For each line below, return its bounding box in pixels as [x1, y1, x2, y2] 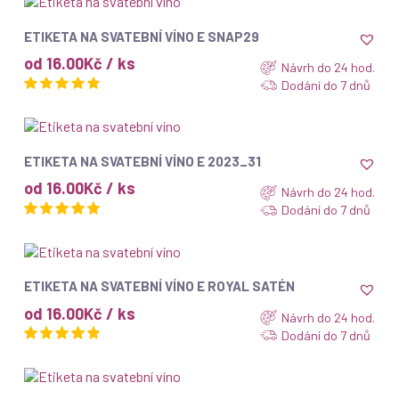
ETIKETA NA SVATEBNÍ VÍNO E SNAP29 [23, 28, 259, 45]
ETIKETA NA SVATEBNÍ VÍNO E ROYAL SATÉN [23, 278, 295, 294]
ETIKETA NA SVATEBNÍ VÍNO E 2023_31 [23, 152, 261, 169]
